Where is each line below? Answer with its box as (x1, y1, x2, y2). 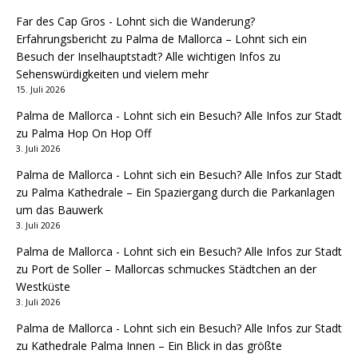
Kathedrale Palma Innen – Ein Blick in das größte (31, 338, 282, 353)
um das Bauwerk (16, 202, 103, 217)
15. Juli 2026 (16, 84, 65, 95)
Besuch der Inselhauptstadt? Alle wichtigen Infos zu (16, 49, 280, 64)
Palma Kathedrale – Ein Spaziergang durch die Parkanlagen (31, 185, 335, 200)
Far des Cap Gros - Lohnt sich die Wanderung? (16, 14, 255, 29)
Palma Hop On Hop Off (31, 125, 151, 141)
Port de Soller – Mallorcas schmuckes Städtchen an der (31, 261, 316, 276)
